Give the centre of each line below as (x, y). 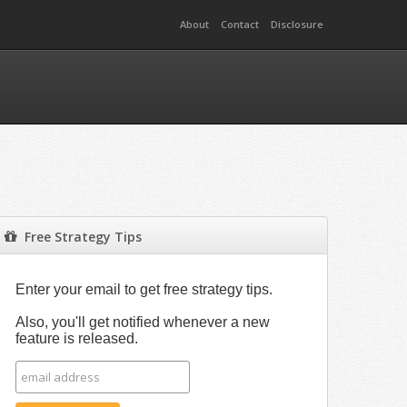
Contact (240, 24)
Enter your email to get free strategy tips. (144, 290)
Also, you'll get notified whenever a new (143, 323)
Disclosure (297, 24)
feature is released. (77, 339)
